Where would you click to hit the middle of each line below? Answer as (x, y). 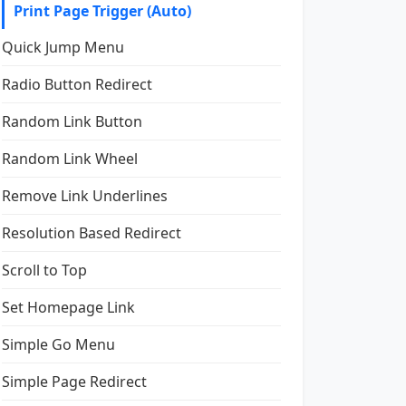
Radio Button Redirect (77, 84)
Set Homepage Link (68, 307)
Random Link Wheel (70, 159)
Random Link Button (72, 121)
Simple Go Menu (58, 344)
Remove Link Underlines (85, 196)
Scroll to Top (44, 270)
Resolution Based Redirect (92, 233)
